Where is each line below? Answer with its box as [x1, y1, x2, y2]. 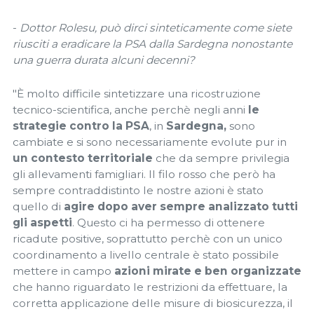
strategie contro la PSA [13, 119, 149, 132]
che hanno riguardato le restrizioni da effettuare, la [13, 280, 287, 294]
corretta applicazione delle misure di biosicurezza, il [13, 296, 293, 310]
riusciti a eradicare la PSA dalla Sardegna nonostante [13, 36, 292, 50]
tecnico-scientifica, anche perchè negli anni [13, 103, 248, 116]
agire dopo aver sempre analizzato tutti [64, 200, 298, 213]
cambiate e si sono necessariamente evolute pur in [13, 135, 287, 149]
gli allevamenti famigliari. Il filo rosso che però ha [13, 168, 275, 181]
